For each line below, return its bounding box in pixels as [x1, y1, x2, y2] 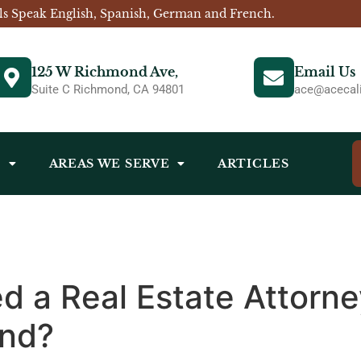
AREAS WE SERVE [48, 156, 170, 171]
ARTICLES [218, 156, 289, 171]
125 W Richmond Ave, [31, 64, 179, 81]
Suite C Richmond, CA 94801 [31, 82, 185, 98]
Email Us [293, 64, 355, 81]
